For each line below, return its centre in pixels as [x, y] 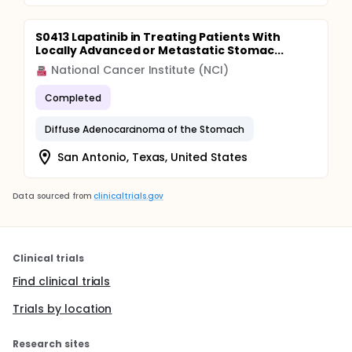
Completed [73, 97]
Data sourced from [52, 196]
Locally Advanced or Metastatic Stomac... [159, 50]
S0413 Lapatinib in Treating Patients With [158, 37]
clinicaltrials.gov [128, 196]
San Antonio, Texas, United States [153, 157]
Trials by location [62, 309]
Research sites [51, 344]
